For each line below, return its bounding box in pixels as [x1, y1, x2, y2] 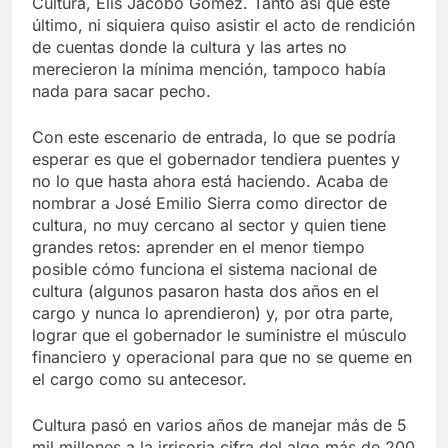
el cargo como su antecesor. [32, 369, 247, 390]
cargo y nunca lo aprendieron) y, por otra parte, [32, 303, 394, 324]
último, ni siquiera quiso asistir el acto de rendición [32, 15, 415, 36]
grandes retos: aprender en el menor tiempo [32, 237, 365, 258]
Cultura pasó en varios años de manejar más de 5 [32, 415, 407, 436]
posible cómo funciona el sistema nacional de [32, 259, 377, 280]
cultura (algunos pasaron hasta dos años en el [32, 281, 379, 302]
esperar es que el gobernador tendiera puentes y [32, 149, 400, 170]
